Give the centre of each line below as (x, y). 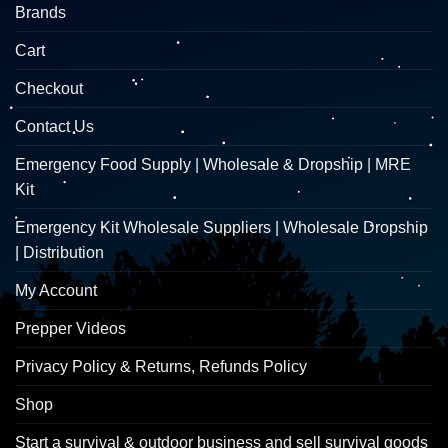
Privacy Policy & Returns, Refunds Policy (161, 367)
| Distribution (59, 253)
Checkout (49, 89)
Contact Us (54, 127)
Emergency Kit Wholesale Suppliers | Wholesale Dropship (221, 228)
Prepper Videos (70, 329)
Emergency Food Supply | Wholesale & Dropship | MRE (213, 165)
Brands (40, 13)
